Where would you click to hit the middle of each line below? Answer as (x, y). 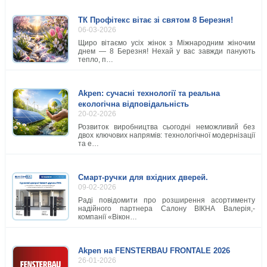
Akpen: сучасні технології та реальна (149, 94)
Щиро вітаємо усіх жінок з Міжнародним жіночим (167, 43)
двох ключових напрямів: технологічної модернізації (167, 136)
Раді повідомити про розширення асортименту (167, 201)
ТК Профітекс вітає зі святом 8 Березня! (156, 20)
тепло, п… (96, 60)
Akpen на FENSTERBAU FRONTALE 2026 (154, 251)
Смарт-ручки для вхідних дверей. (143, 178)
